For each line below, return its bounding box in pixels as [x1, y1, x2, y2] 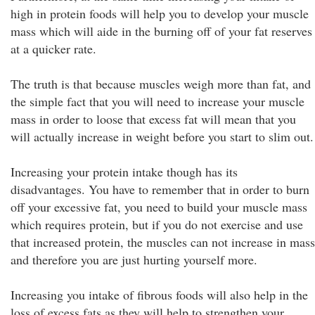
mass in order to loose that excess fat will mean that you [11, 110, 296, 127]
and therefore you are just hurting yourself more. [11, 251, 257, 268]
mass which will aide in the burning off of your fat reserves [11, 22, 312, 39]
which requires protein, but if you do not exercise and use [11, 216, 303, 233]
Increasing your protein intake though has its [11, 163, 238, 180]
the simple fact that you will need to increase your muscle [11, 93, 304, 110]
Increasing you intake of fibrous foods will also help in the [11, 286, 308, 303]
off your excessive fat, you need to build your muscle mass [11, 198, 307, 215]
